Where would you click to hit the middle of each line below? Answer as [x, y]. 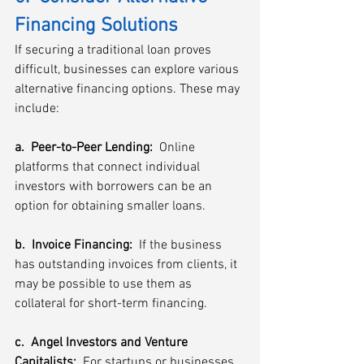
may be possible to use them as [105, 284]
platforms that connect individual [109, 167]
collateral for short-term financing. [111, 304]
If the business [182, 245]
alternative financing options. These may [129, 89]
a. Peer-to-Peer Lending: [84, 148]
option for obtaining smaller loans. [110, 206]
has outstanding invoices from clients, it [128, 265]
